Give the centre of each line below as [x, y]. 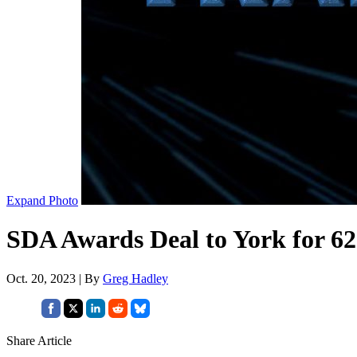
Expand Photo [42, 200]
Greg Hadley [135, 278]
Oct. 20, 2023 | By [55, 278]
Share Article [39, 340]
